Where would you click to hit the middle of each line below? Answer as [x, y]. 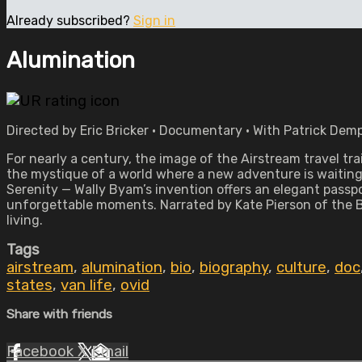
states [29, 285]
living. [25, 220]
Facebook [42, 351]
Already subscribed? [70, 20]
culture [301, 267]
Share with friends [59, 314]
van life [86, 285]
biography [234, 267]
